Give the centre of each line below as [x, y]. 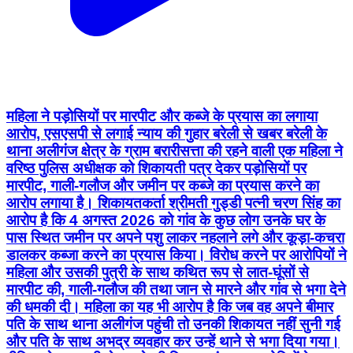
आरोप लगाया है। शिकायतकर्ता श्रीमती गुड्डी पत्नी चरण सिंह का [173, 203]
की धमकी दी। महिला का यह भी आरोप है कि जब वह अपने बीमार [170, 307]
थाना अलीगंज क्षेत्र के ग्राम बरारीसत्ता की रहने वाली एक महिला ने [175, 150]
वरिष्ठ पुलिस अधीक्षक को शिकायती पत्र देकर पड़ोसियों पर [156, 168]
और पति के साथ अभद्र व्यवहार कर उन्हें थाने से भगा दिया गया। [173, 341]
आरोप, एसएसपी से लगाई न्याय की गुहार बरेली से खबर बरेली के [167, 133]
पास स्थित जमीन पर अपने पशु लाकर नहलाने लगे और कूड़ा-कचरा [175, 237]
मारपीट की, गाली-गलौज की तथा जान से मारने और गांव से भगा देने [176, 289]
